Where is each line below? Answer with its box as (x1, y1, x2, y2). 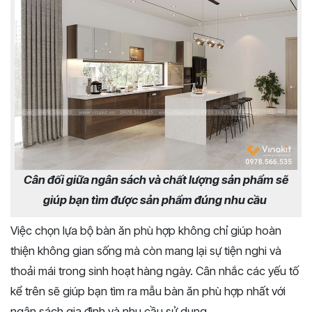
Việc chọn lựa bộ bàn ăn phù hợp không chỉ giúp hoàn (10, 223, 281, 237)
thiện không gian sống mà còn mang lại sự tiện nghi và (10, 243, 281, 258)
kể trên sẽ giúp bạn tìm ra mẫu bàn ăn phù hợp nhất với (10, 283, 286, 298)
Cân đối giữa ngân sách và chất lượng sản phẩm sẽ (24, 172, 288, 187)
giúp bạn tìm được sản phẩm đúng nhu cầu (43, 192, 269, 207)
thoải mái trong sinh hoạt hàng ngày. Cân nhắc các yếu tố (10, 263, 299, 278)
